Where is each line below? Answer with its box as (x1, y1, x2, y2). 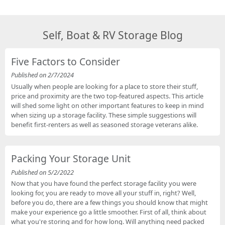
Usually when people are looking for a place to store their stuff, (11, 81, 198, 91)
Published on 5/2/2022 (11, 167, 74, 177)
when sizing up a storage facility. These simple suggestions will (11, 110, 197, 120)
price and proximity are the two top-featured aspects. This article (11, 91, 204, 100)
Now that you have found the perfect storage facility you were (11, 178, 197, 188)
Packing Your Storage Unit (11, 152, 131, 166)
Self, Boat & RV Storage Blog (42, 28, 183, 43)
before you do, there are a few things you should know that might (11, 197, 208, 207)
